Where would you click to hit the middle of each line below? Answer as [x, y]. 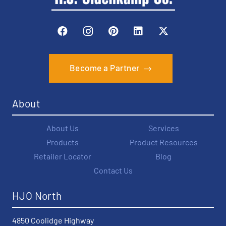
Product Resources [163, 142]
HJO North [37, 196]
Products [63, 142]
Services [163, 128]
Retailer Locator [63, 156]
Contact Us [113, 171]
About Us [63, 128]
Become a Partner [104, 68]
